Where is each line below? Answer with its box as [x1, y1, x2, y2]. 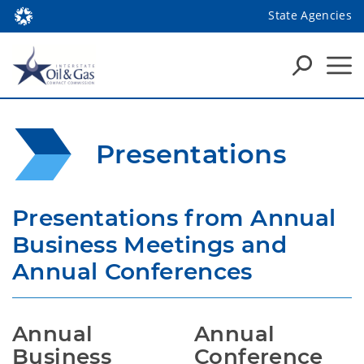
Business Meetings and [12, 231, 287, 258]
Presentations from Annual [12, 204, 336, 232]
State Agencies [268, 6, 352, 23]
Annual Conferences [12, 258, 253, 285]
